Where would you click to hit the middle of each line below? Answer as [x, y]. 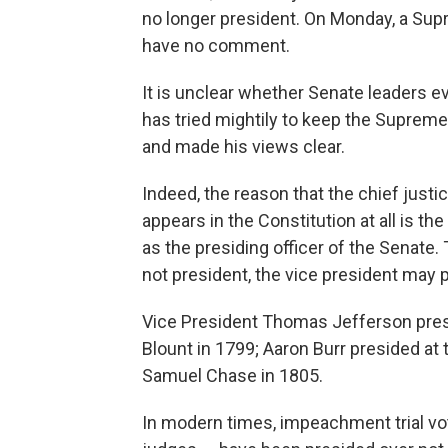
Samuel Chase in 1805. [232, 375]
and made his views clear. [243, 146]
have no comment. [216, 45]
